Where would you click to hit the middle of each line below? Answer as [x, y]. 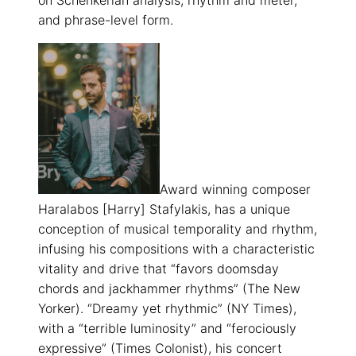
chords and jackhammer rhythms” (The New [169, 289]
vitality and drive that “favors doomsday [159, 269]
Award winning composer [235, 190]
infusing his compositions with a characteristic [176, 249]
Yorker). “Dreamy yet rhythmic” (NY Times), [167, 309]
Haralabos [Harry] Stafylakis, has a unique [164, 209]
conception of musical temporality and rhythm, [178, 229]
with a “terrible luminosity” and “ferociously [167, 329]
